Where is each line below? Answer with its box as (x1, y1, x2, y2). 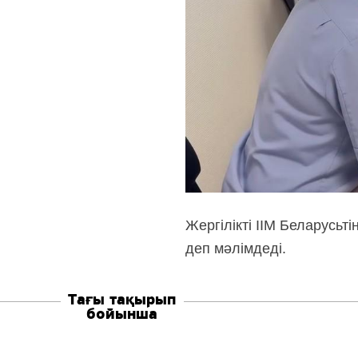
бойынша (86, 306, 157, 323)
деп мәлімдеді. (185, 241, 286, 257)
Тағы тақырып (68, 292, 176, 308)
